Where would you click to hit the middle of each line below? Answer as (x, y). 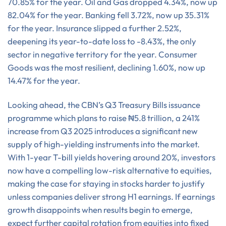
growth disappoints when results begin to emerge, (100, 210)
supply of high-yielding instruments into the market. (104, 144)
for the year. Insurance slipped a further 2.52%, (95, 28)
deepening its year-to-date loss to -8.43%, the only (102, 41)
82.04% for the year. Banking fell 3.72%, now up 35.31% (108, 15)
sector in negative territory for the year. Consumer (102, 54)
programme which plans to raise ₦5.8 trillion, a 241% (104, 118)
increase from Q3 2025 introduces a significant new (103, 131)
